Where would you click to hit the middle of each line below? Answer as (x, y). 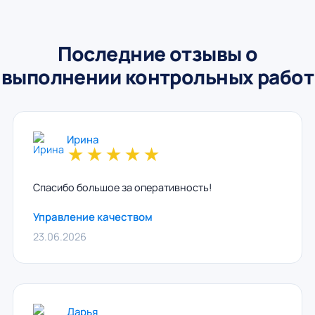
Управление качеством (92, 217)
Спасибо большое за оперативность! (122, 187)
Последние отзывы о (157, 53)
